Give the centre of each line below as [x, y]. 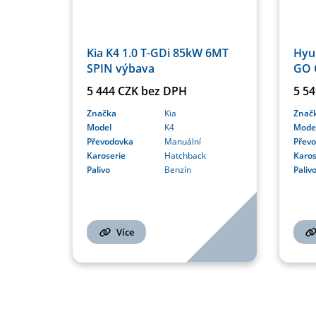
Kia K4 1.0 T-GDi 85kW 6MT [158, 53]
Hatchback [186, 155]
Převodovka [110, 141]
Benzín [178, 169]
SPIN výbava [121, 68]
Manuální [183, 141]
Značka [102, 113]
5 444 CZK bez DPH [137, 91]
